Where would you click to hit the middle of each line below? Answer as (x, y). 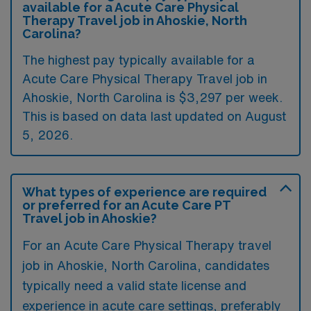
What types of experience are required (144, 192)
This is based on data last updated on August (154, 116)
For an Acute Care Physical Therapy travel (147, 245)
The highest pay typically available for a (138, 60)
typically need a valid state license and (134, 285)
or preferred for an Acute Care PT (126, 205)
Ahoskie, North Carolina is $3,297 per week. (152, 97)
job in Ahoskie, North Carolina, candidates (146, 265)
